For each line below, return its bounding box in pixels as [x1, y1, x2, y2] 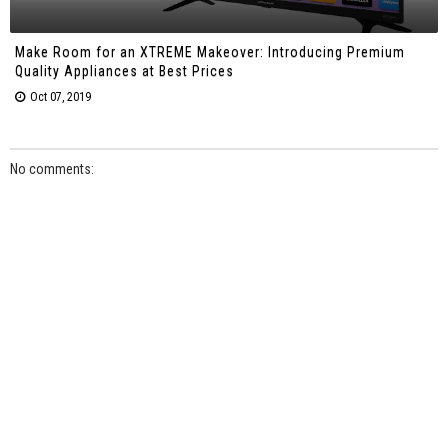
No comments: [10, 161, 94, 177]
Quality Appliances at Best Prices [15, 62, 234, 79]
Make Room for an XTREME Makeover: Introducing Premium [15, 43, 405, 60]
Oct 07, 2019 [30, 89, 91, 104]
